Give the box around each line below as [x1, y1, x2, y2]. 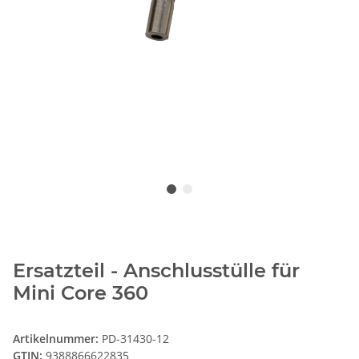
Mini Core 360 [13, 281, 148, 305]
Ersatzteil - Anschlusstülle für [13, 259, 300, 283]
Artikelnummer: [13, 331, 102, 347]
